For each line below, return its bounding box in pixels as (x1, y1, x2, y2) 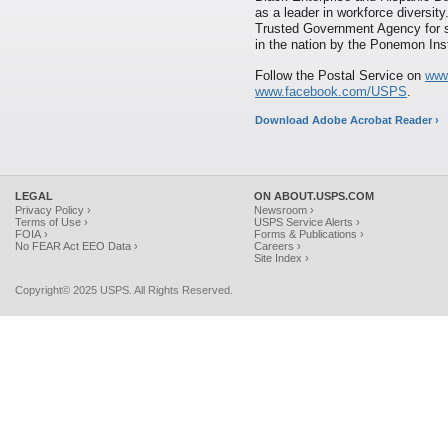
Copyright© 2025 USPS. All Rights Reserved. (15, 284, 233, 296)
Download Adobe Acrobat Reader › (255, 114, 439, 126)
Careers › (254, 240, 301, 252)
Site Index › (254, 252, 309, 264)
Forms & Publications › (254, 228, 364, 240)
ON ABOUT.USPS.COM (254, 190, 374, 202)
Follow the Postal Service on (255, 68, 425, 83)
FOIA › (15, 228, 48, 240)
